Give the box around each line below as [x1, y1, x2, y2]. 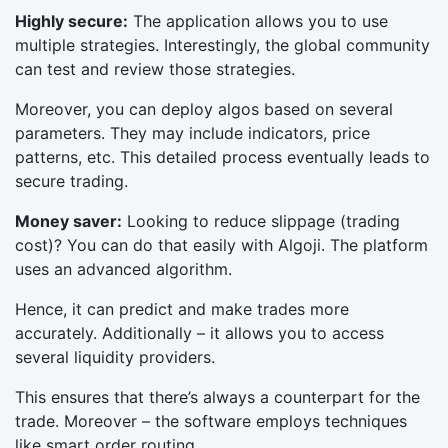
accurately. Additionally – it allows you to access [15, 322, 384, 343]
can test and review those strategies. [15, 58, 295, 79]
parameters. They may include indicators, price [15, 122, 370, 143]
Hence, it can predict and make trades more [15, 298, 349, 319]
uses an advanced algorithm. [15, 258, 232, 279]
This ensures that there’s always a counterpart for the [15, 386, 420, 407]
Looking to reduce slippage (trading [122, 210, 400, 231]
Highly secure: [15, 10, 128, 31]
